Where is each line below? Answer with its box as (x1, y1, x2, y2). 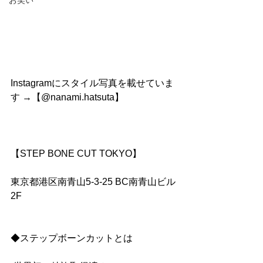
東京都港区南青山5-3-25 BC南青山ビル (11, 176, 176, 187)
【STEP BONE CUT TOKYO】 (11, 148, 141, 159)
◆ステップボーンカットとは (11, 232, 133, 243)
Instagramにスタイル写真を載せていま (11, 77, 174, 88)
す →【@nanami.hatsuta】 (11, 92, 124, 102)
